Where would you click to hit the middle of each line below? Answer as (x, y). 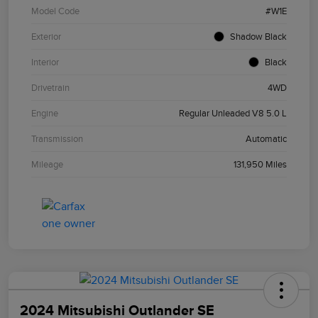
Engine (45, 113)
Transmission (57, 138)
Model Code (55, 11)
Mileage (47, 164)
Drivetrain (50, 87)
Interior (45, 62)
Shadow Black (258, 36)
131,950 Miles (260, 164)
